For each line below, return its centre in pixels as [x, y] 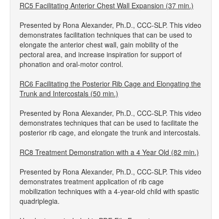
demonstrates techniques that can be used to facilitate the [109, 123]
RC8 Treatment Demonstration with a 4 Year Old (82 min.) [109, 152]
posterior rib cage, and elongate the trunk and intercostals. [110, 132]
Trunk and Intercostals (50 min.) [69, 93]
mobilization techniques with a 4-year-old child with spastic [109, 191]
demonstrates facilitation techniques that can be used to [106, 35]
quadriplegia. [40, 201]
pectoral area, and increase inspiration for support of [101, 54]
